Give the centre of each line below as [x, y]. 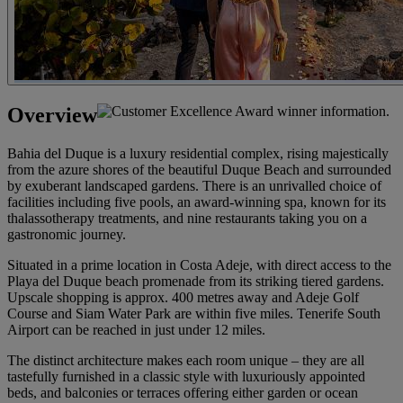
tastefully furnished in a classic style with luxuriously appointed [186, 376]
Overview [52, 115]
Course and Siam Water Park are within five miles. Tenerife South [194, 313]
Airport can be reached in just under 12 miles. [136, 329]
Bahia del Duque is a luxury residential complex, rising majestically [198, 153]
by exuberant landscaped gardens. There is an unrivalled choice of [194, 185]
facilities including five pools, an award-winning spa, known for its [197, 201]
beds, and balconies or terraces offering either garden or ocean [183, 392]
